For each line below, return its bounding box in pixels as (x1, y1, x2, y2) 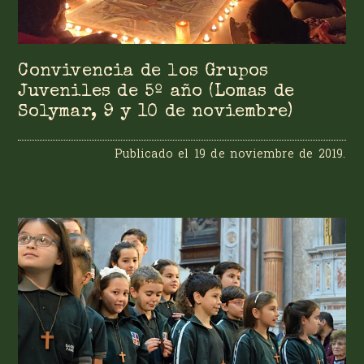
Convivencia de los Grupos (18, 63, 269, 80)
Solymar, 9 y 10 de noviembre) (18, 103, 293, 121)
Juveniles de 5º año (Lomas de (18, 83, 295, 101)
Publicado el (115, 145, 194, 162)
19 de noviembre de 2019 (193, 145, 344, 162)
